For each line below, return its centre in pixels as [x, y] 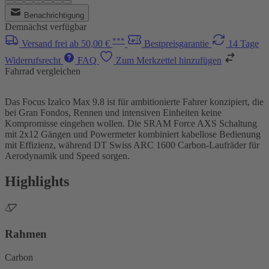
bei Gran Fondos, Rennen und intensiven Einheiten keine [113, 113]
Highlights [37, 182]
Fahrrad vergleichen [43, 71]
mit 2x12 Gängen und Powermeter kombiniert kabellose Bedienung [133, 134]
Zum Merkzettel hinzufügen [169, 61]
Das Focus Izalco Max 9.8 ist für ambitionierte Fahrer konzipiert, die [134, 102]
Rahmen [26, 234]
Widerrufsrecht [34, 61]
